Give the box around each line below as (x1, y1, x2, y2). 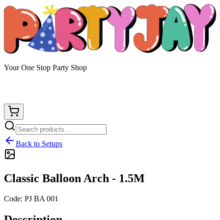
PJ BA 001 (25, 194, 58, 203)
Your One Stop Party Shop (4, 63, 87, 72)
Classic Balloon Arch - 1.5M (4, 171, 145, 185)
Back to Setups (16, 139, 62, 148)
